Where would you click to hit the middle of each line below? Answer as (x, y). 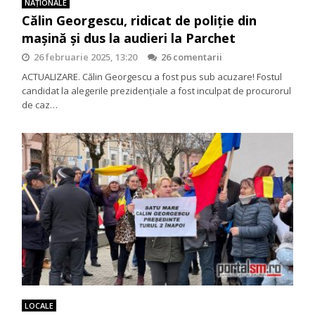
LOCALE (39, 305)
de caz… (40, 104)
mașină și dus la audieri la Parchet (129, 38)
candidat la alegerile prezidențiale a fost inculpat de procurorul (157, 90)
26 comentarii (192, 57)
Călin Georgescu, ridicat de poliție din (140, 20)
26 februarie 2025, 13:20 (86, 57)
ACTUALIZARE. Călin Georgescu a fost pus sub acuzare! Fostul (152, 76)
